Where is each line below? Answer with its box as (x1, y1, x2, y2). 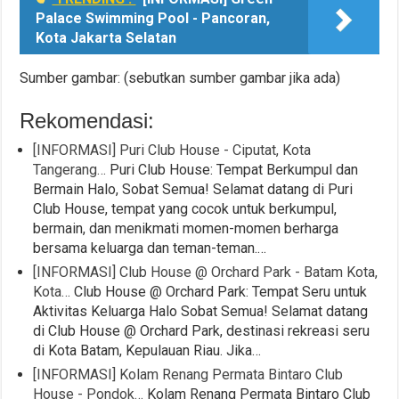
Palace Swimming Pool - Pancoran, (36, 10, 271, 28)
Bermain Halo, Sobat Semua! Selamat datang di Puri (33, 181, 354, 199)
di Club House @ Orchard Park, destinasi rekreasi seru (33, 322, 370, 340)
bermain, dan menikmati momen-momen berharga (33, 220, 339, 238)
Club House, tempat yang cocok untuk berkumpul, (33, 200, 338, 218)
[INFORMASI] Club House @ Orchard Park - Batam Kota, (33, 264, 379, 281)
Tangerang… (33, 161, 107, 179)
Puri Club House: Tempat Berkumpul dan (106, 161, 359, 179)
